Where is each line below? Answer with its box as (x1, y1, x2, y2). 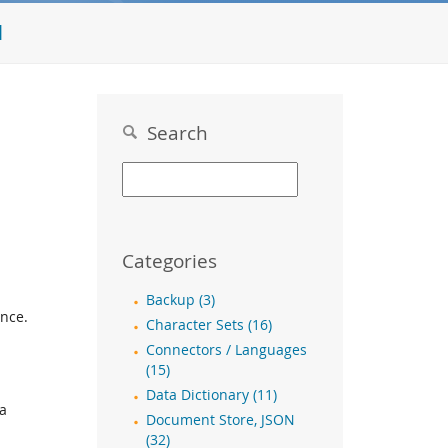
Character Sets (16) (146, 316, 272, 334)
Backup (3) (146, 291, 215, 309)
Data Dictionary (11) (146, 386, 277, 404)
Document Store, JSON (146, 411, 295, 429)
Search (137, 120, 208, 145)
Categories (122, 248, 217, 273)
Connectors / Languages (146, 341, 307, 359)
